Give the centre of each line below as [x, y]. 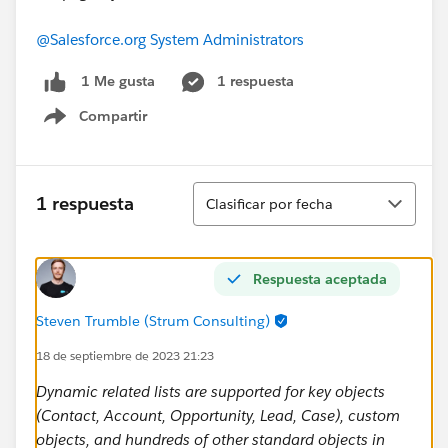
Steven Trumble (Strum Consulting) [153, 320]
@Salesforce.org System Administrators [170, 39]
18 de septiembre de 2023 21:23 [125, 355]
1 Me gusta [118, 81]
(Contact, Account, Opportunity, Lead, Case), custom [218, 415]
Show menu [107, 126]
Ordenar [223, 191]
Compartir [113, 115]
